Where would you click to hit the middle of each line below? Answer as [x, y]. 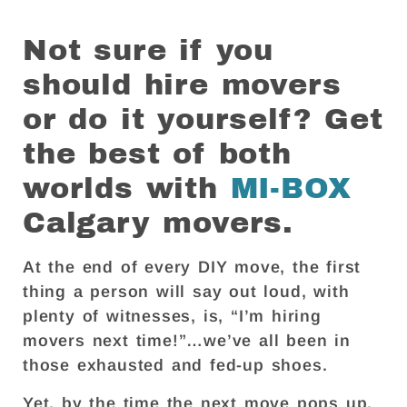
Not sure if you [149, 51]
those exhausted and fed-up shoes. [179, 366]
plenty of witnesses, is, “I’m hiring [172, 317]
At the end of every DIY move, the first [192, 268]
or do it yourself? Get [203, 120]
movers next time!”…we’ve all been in [187, 341]
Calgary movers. [158, 223]
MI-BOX [291, 189]
